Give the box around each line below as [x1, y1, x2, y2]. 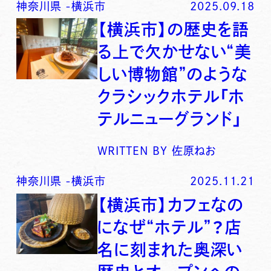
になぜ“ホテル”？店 [97, 218, 243, 235]
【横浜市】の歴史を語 [97, 21, 250, 38]
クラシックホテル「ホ [97, 88, 246, 105]
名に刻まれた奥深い [97, 241, 243, 258]
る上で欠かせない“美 [97, 44, 252, 60]
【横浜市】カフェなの [97, 196, 244, 213]
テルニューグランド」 [97, 111, 243, 128]
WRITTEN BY [97, 145, 168, 157]
